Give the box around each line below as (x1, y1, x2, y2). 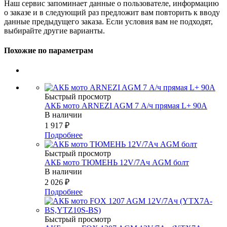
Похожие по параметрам (4, 46, 93, 55)
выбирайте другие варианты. (4, 26, 105, 35)
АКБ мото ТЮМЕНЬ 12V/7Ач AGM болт (45, 158, 189, 167)
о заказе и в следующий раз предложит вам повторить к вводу (4, 8, 220, 17)
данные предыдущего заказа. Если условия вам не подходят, (4, 17, 213, 26)
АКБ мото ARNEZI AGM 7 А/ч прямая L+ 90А (45, 101, 207, 110)
